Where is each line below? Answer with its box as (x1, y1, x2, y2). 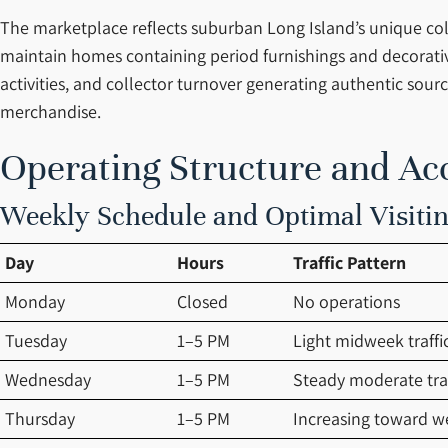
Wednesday (5, 368, 91, 391)
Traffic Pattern (293, 251, 406, 274)
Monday (5, 290, 65, 313)
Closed (177, 290, 228, 313)
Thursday (5, 407, 75, 430)
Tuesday (5, 329, 67, 352)
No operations (293, 290, 400, 313)
